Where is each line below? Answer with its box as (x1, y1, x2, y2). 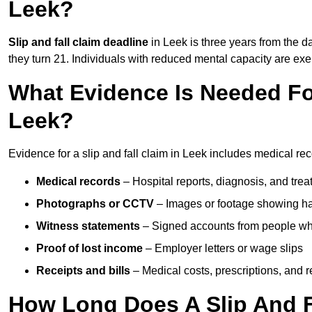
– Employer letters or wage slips (143, 242, 303, 255)
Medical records (36, 175, 120, 188)
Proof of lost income (36, 242, 143, 255)
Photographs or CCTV (36, 198, 154, 210)
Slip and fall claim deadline (8, 36, 148, 49)
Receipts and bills (36, 265, 130, 277)
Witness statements (36, 220, 140, 233)
